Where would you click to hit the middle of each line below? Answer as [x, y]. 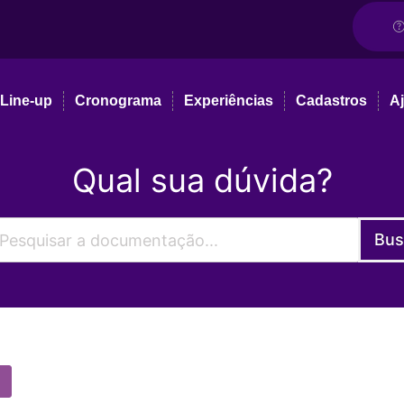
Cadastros [332, 101]
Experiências [229, 101]
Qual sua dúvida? [202, 180]
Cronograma [119, 101]
